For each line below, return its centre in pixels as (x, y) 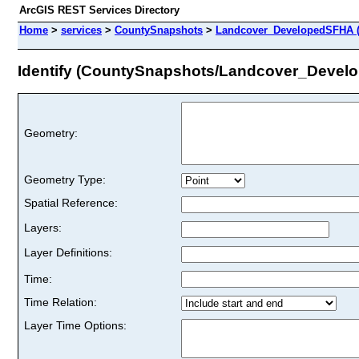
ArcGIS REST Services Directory (99, 10)
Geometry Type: (65, 179)
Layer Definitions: (68, 252)
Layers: (43, 227)
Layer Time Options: (75, 325)
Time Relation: (61, 302)
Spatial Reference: (71, 202)
